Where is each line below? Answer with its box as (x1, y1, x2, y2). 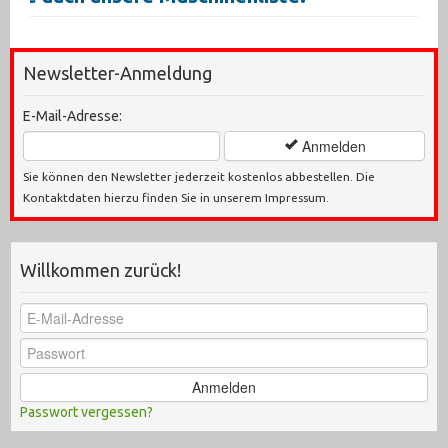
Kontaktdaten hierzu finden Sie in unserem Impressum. (23, 190, 329, 204)
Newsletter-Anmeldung (23, 62, 212, 83)
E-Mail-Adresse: (23, 107, 122, 124)
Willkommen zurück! (20, 259, 181, 280)
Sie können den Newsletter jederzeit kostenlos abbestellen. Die (23, 169, 375, 183)
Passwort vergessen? (20, 403, 153, 420)
